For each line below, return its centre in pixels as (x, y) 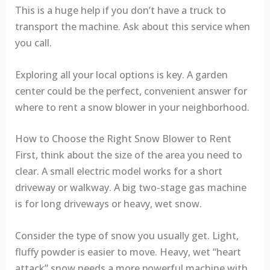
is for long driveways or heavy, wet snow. (108, 204)
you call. (33, 43)
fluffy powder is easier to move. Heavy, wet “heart (128, 252)
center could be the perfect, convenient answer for (131, 91)
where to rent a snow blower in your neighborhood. (132, 107)
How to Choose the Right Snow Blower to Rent (123, 139)
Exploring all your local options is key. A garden (121, 74)
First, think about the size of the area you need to (128, 155)
